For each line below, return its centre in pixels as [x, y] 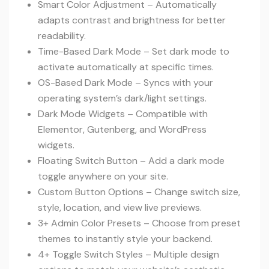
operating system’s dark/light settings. [122, 98]
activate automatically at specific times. [126, 67]
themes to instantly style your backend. [125, 239]
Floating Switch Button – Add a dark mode [131, 161]
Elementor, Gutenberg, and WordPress [122, 129]
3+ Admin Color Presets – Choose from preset [139, 223]
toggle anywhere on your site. [103, 176]
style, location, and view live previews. [120, 207]
